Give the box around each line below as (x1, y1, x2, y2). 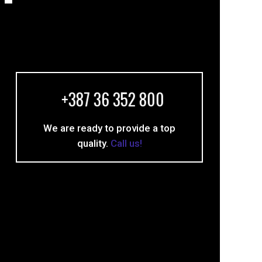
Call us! (110, 137, 142, 149)
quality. (77, 137, 111, 149)
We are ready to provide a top (43, 122, 175, 134)
